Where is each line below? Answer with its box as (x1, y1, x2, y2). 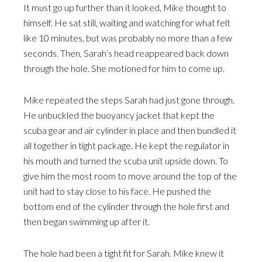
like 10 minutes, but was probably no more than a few (23, 32, 232, 43)
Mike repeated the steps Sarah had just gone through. (23, 94, 235, 105)
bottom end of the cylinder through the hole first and (23, 201, 229, 212)
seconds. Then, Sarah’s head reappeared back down (23, 47, 229, 58)
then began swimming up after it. (23, 216, 150, 227)
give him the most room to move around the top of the (23, 170, 237, 181)
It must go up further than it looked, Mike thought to (23, 2, 226, 13)
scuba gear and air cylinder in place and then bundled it (23, 125, 236, 136)
